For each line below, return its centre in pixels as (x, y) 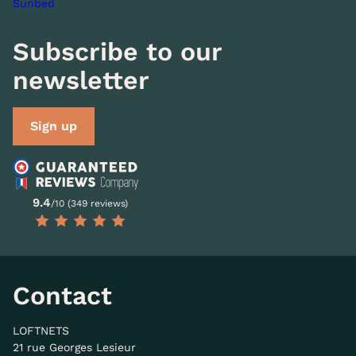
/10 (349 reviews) (89, 203)
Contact (62, 295)
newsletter (81, 80)
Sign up (54, 126)
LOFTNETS (41, 330)
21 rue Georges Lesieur (74, 347)
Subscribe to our (117, 52)
